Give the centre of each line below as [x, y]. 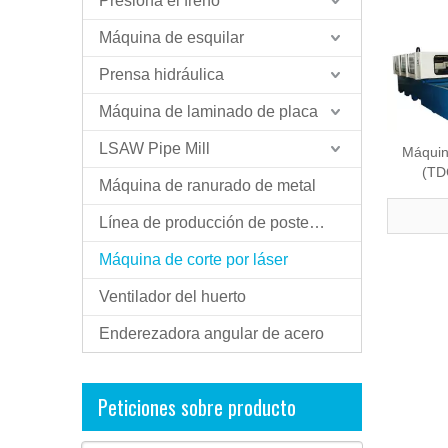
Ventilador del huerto [172, 296]
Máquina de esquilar [171, 37]
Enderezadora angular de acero [211, 333]
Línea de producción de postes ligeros [317, 222]
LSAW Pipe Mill [154, 148]
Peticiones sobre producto [197, 407]
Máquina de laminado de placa [208, 111]
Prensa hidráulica [161, 74]
